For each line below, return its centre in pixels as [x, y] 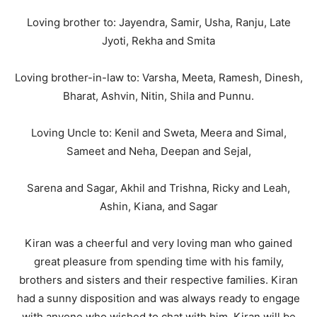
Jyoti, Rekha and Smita [158, 41]
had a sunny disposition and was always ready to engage [158, 298]
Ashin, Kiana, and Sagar [158, 206]
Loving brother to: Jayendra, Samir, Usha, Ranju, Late [158, 22]
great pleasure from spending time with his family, [158, 261]
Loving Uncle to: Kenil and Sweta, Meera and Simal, [158, 133]
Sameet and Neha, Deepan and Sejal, [158, 151]
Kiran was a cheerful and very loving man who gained [158, 243]
